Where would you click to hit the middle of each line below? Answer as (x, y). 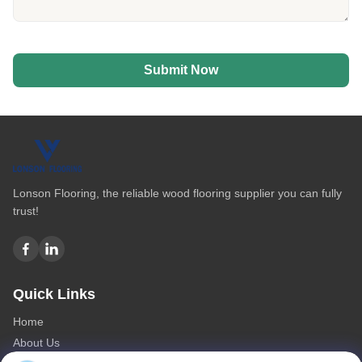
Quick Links (54, 294)
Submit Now (181, 69)
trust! (26, 210)
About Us (36, 342)
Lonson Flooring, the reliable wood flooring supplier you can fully (177, 193)
